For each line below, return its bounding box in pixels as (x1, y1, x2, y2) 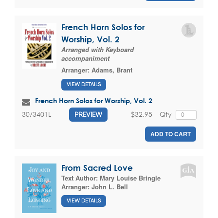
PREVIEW (74, 110, 102, 118)
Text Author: (61, 173, 100, 182)
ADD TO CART (150, 129, 191, 138)
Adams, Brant (91, 65, 132, 75)
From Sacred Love (61, 163, 133, 172)
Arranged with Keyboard (61, 45, 134, 54)
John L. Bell (91, 182, 128, 191)
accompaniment (61, 54, 109, 63)
